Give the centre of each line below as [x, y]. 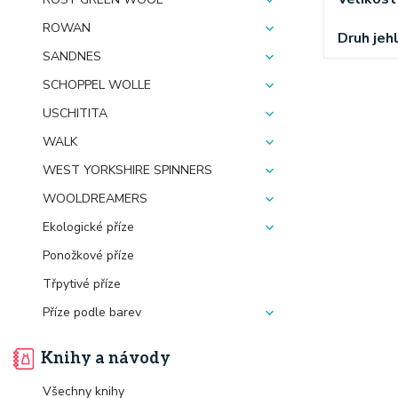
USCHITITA [75, 113]
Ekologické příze [88, 227]
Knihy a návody [105, 358]
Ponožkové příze [88, 255]
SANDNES [72, 56]
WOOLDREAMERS [95, 199]
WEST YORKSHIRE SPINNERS [127, 170]
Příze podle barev [92, 312]
